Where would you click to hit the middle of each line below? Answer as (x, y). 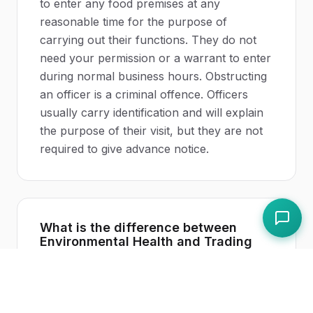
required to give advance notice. (124, 149)
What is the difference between (138, 227)
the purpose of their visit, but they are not (151, 131)
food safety (87, 296)
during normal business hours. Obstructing (153, 76)
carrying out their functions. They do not (148, 40)
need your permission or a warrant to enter (155, 58)
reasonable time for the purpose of (133, 22)
